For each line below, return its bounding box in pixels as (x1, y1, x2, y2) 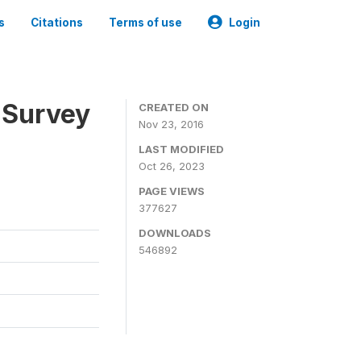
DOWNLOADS (139, 226, 211, 239)
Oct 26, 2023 (139, 160, 205, 172)
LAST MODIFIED (139, 143, 224, 156)
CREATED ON (139, 101, 209, 114)
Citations (31, 16, 83, 29)
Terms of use (109, 16, 182, 29)
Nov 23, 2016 (139, 118, 204, 131)
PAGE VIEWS (139, 185, 205, 197)
